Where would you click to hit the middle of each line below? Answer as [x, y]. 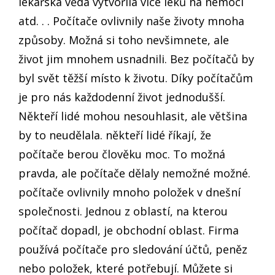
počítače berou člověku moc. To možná [122, 154]
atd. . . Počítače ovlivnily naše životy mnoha [131, 21]
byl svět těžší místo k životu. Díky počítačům [136, 78]
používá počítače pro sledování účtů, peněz [133, 249]
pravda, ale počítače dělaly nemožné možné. [134, 173]
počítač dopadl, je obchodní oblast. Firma [129, 230]
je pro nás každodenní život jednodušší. [122, 97]
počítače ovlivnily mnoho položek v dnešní [130, 192]
